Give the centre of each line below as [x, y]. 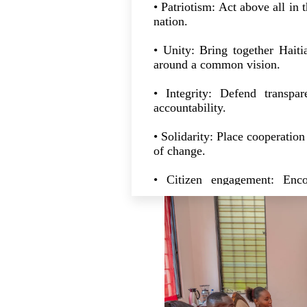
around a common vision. [217, 64]
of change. [180, 151]
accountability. [190, 108]
